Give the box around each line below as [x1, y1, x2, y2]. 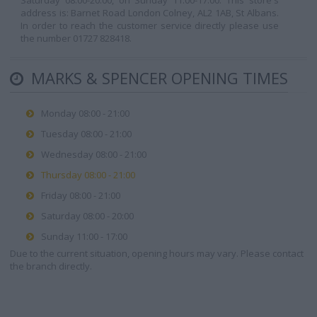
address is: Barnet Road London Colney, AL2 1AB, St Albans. [21, 6, 279, 19]
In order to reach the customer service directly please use [21, 19, 279, 32]
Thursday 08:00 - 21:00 [41, 168, 135, 181]
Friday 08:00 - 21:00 [41, 189, 120, 202]
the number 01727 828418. [21, 32, 132, 45]
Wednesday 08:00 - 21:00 [41, 148, 146, 161]
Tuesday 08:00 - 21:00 [41, 127, 132, 140]
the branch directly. [10, 260, 92, 272]
